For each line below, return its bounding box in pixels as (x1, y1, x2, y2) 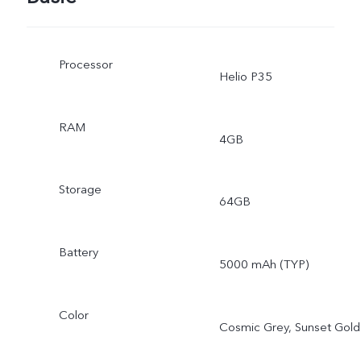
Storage (58, 181, 102, 198)
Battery (58, 244, 98, 261)
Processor (58, 56, 113, 73)
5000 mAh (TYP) (218, 256, 309, 273)
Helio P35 (218, 68, 272, 85)
